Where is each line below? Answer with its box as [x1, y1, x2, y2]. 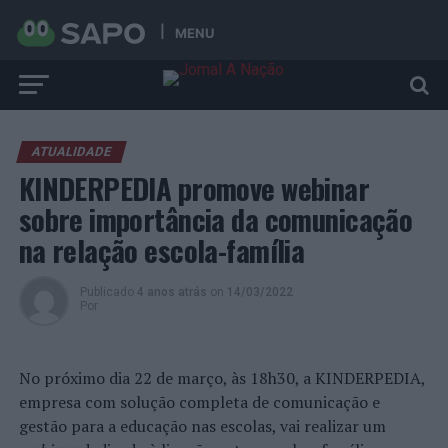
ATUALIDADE [29, 144, 113, 159]
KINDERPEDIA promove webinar [18, 167, 370, 209]
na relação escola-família [18, 229, 305, 271]
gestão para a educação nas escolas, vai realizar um [18, 415, 386, 437]
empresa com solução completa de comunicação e [18, 391, 380, 413]
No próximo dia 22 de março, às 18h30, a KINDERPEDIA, [18, 367, 425, 389]
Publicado [79, 285, 134, 299]
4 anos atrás [136, 285, 207, 299]
